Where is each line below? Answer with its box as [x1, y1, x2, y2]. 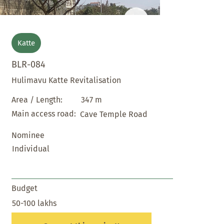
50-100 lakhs [11, 198, 56, 208]
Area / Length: [11, 94, 63, 104]
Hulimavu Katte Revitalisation [11, 75, 121, 85]
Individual [11, 143, 49, 153]
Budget [11, 183, 38, 193]
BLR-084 [11, 59, 46, 70]
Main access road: [11, 108, 76, 118]
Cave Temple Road [79, 109, 147, 119]
